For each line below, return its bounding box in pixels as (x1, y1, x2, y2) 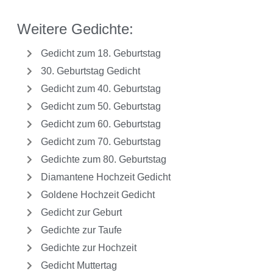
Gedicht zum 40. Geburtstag (40, 83, 161, 94)
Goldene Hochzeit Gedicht (40, 190, 155, 200)
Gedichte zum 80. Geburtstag (40, 154, 166, 165)
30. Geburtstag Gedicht (40, 66, 140, 77)
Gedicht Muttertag (40, 260, 117, 271)
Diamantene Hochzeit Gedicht (40, 172, 171, 183)
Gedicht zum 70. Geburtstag (40, 136, 161, 147)
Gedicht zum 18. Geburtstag (40, 48, 161, 59)
